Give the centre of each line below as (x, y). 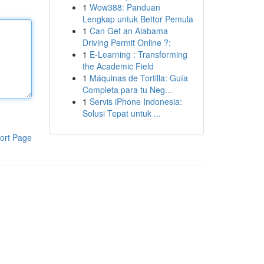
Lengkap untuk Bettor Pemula (138, 19)
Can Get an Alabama (128, 31)
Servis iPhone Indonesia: (136, 101)
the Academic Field (118, 66)
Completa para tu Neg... (127, 90)
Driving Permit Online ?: (126, 42)
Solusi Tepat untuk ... (121, 113)
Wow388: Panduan (125, 7)
